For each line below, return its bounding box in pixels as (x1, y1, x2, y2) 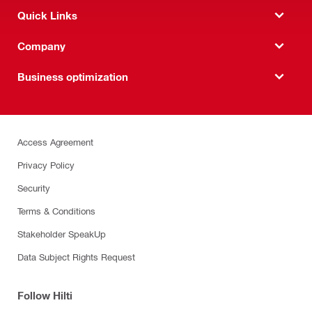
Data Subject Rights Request (17, 251, 135, 262)
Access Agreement (17, 136, 93, 147)
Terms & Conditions (17, 205, 95, 216)
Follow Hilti (17, 289, 72, 302)
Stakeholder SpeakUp (17, 228, 106, 239)
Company (17, 39, 65, 52)
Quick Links (17, 8, 77, 22)
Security (17, 182, 50, 193)
